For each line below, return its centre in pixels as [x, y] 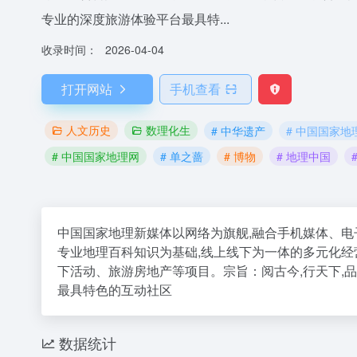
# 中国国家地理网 [96, 156]
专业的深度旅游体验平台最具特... [135, 19]
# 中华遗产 [238, 130]
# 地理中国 [304, 156]
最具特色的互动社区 [115, 290]
